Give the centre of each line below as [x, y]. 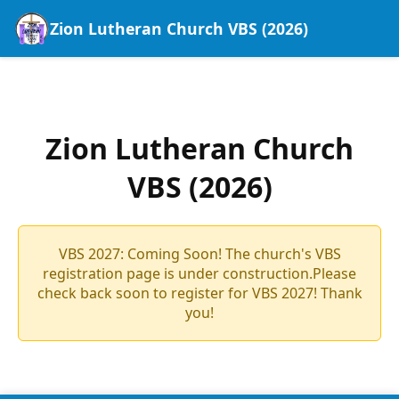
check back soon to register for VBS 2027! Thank [199, 293]
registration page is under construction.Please [199, 273]
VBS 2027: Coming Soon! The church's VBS [199, 253]
